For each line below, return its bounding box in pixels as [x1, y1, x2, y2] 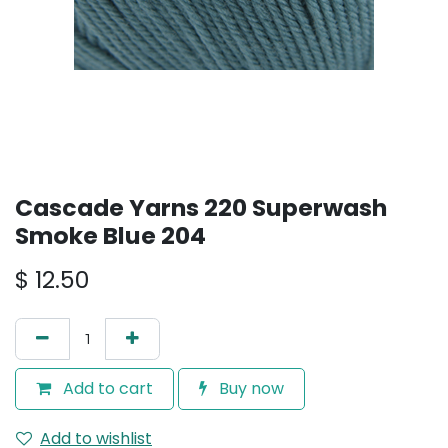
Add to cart [59, 377, 153, 400]
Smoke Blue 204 [15, 219, 206, 252]
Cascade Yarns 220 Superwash [15, 191, 387, 224]
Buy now [215, 377, 284, 400]
